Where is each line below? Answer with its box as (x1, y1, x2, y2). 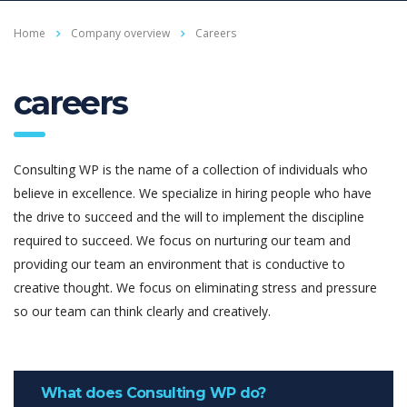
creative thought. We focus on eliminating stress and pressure (14, 278, 377, 296)
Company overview (71, 25, 170, 41)
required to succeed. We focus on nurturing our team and (14, 231, 351, 249)
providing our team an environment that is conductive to (14, 254, 345, 273)
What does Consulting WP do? (41, 383, 266, 402)
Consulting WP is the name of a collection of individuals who (14, 160, 368, 178)
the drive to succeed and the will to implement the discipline (14, 207, 364, 225)
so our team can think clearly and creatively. (14, 302, 271, 320)
